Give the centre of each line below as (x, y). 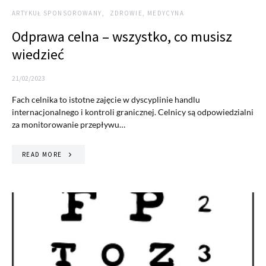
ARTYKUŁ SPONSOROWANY (57, 13)
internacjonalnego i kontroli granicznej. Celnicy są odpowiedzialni (133, 112)
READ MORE (42, 154)
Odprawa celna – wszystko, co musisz (122, 36)
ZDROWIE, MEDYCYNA (147, 13)
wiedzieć (38, 54)
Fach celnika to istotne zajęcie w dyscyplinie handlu (106, 99)
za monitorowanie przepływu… (69, 124)
